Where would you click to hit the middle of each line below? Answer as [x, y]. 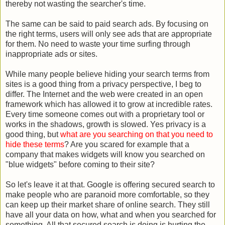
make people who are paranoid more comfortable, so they [107, 194]
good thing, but [33, 134]
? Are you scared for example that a [127, 144]
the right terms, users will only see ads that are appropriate [109, 34]
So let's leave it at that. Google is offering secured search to [110, 184]
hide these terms [35, 144]
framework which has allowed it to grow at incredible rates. [109, 104]
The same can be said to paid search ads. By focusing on [107, 24]
